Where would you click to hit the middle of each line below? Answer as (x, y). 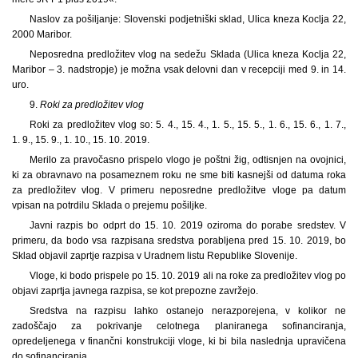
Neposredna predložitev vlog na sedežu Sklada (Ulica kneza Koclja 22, (187, 54)
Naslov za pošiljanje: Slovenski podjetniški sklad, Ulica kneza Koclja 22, (187, 19)
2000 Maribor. (42, 34)
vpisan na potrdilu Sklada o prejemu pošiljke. (109, 205)
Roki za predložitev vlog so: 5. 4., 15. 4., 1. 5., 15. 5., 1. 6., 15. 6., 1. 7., (187, 124)
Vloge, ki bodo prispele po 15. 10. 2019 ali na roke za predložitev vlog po (187, 275)
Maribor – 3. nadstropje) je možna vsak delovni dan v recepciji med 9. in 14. (179, 69)
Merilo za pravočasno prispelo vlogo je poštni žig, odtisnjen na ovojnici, (187, 159)
